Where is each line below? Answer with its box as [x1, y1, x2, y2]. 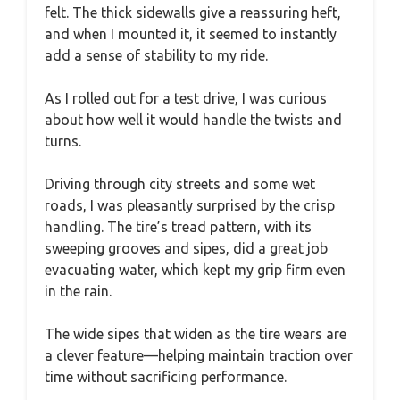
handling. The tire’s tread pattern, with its [45, 218, 312, 235]
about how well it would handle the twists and [45, 111, 342, 128]
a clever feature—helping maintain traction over [45, 346, 353, 363]
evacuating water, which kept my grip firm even [45, 261, 346, 278]
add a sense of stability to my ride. [45, 46, 268, 63]
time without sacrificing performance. [45, 368, 287, 385]
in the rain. [45, 282, 112, 299]
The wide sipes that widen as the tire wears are [45, 325, 346, 342]
